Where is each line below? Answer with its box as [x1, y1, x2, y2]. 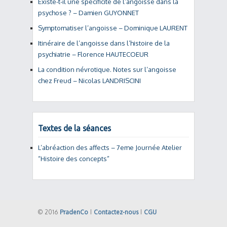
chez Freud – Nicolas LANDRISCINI [38, 77, 141, 85]
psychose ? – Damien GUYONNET [38, 9, 139, 17]
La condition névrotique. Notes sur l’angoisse [38, 65, 176, 73]
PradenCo [60, 208, 88, 216]
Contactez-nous [94, 208, 138, 216]
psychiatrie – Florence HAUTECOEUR [38, 50, 148, 58]
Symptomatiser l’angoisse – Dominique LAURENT [38, 24, 187, 32]
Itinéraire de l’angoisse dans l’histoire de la [38, 39, 170, 47]
